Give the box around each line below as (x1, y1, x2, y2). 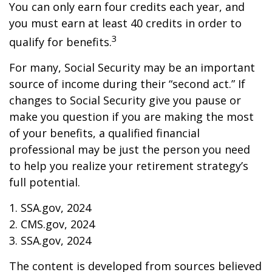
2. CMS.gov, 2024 (9, 217, 95, 231)
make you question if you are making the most (9, 109, 254, 124)
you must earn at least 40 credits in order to (9, 16, 242, 30)
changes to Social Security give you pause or (9, 93, 241, 107)
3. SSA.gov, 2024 (9, 233, 91, 248)
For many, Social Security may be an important (9, 60, 255, 75)
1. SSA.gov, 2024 (9, 200, 91, 215)
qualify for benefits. (9, 35, 112, 49)
